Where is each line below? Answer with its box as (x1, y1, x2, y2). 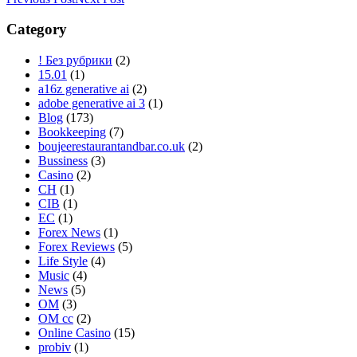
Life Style (38, 254, 88, 269)
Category (6, 21, 67, 38)
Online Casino (38, 326, 111, 340)
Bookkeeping (38, 125, 106, 139)
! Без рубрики (38, 53, 112, 68)
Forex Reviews (38, 240, 115, 254)
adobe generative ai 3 (38, 96, 145, 111)
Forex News (38, 226, 100, 240)
